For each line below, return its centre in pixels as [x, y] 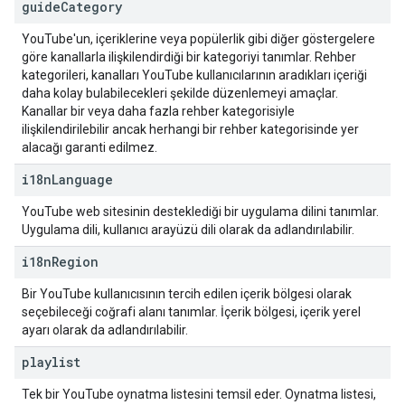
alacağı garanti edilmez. [89, 147]
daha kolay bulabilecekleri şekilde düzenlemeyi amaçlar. [180, 93]
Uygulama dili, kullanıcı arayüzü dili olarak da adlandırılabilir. [188, 230]
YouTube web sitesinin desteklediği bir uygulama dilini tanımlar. [200, 212]
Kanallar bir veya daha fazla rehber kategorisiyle [158, 111]
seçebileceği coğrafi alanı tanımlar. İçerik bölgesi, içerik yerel [191, 312]
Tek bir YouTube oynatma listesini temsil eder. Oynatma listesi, [199, 394]
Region [75, 262]
